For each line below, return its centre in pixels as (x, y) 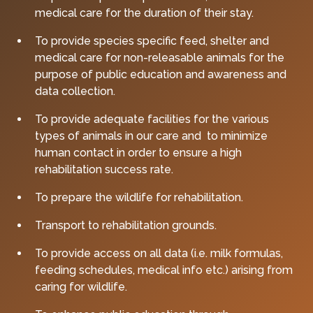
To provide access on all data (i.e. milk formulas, (159, 253)
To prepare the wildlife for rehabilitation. (139, 197)
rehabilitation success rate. (104, 169)
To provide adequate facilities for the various (152, 119)
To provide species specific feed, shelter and (152, 41)
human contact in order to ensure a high (139, 152)
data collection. (75, 91)
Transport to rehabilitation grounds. (126, 225)
